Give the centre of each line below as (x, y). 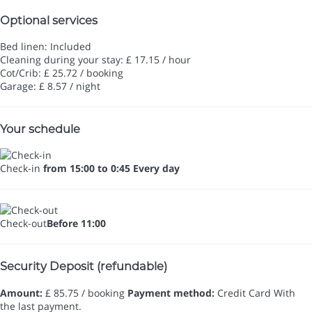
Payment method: (171, 292)
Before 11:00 (76, 224)
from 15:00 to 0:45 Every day (111, 169)
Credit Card (244, 292)
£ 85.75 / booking (84, 292)
